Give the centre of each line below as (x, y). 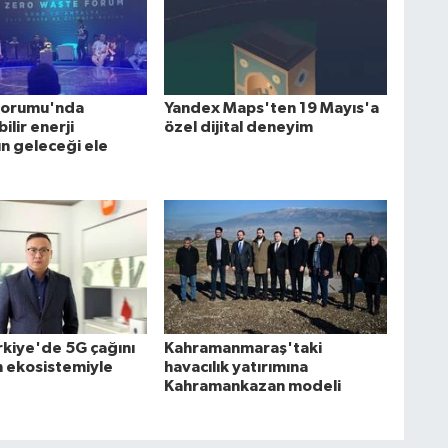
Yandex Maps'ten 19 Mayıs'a (271, 107)
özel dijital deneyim (238, 126)
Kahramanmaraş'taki (242, 347)
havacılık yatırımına (235, 366)
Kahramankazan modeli (252, 385)
